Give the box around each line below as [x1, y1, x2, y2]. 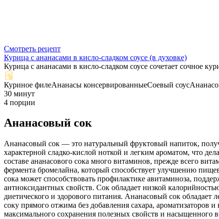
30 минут [4, 89, 35, 98]
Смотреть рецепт [4, 44, 61, 53]
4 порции [4, 98, 35, 107]
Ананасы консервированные [51, 80, 147, 89]
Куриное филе [4, 80, 51, 89]
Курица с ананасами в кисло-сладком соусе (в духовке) [4, 53, 187, 62]
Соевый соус [147, 80, 190, 89]
